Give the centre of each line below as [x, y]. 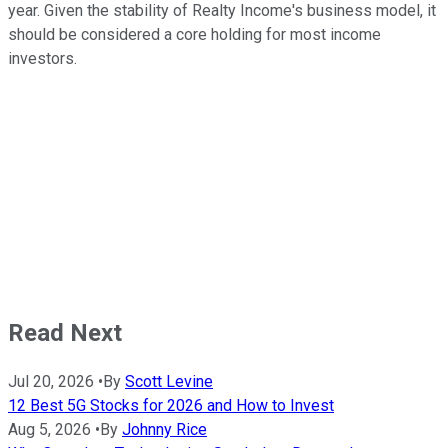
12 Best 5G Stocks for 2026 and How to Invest [171, 406]
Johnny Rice [164, 430]
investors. [44, 58]
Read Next [65, 332]
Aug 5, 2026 [49, 430]
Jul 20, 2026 [51, 382]
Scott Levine [169, 382]
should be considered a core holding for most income [194, 34]
